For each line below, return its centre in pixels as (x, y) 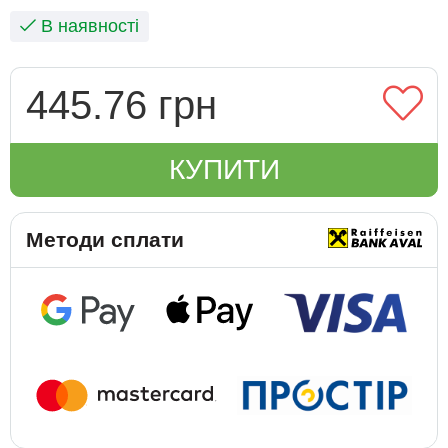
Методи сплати (105, 239)
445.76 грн (121, 105)
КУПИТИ (224, 169)
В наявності (87, 26)
